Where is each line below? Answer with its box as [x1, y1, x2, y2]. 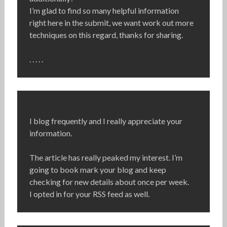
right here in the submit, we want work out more [29, 18, 194, 28]
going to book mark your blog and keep [29, 165, 166, 175]
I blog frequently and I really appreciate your [29, 116, 182, 126]
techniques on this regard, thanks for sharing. [29, 30, 183, 40]
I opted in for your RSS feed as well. [29, 189, 149, 199]
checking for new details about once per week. [29, 177, 189, 187]
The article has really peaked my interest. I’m [29, 153, 182, 163]
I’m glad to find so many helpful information [29, 6, 179, 16]
